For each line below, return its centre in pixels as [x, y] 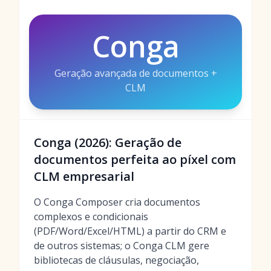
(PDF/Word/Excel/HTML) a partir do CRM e [130, 231]
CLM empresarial [84, 176]
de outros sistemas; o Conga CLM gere [122, 246]
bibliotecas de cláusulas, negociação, [116, 260]
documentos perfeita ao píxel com [135, 159]
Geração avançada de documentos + [135, 73]
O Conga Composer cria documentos [117, 202]
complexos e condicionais [91, 217]
